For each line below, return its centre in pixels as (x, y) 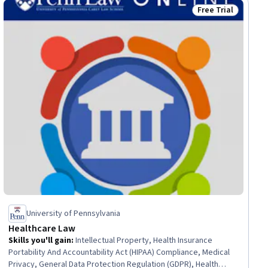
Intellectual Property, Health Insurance (144, 240)
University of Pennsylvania (74, 213)
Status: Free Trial (232, 16)
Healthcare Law (42, 228)
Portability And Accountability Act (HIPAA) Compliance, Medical (119, 252)
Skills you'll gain (40, 240)
